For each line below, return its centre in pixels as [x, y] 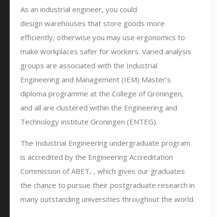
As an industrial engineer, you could [79, 9]
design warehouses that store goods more [93, 23]
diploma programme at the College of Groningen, [102, 93]
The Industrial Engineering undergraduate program [105, 143]
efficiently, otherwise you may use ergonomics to [103, 37]
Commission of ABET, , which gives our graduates [103, 171]
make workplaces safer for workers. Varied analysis [106, 51]
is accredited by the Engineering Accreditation [97, 157]
